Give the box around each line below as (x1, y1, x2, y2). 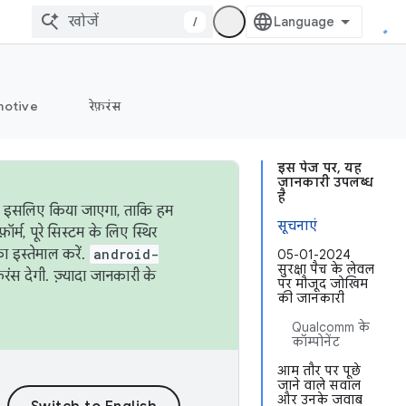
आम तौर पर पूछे (277, 362, 361, 379)
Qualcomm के (292, 319, 370, 335)
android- (93, 246, 159, 263)
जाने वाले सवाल (277, 377, 361, 393)
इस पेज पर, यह (277, 159, 362, 176)
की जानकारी (277, 290, 344, 306)
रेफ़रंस (88, 98, 121, 114)
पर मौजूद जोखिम (277, 275, 368, 292)
